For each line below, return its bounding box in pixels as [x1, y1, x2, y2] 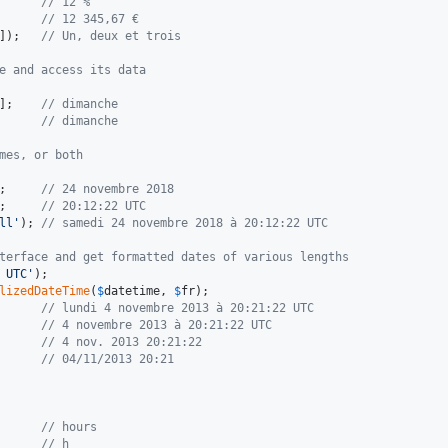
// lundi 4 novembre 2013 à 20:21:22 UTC [41, 301, 314, 316]
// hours [41, 420, 97, 435]
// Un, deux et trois [41, 29, 181, 44]
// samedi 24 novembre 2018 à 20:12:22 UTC [41, 216, 328, 231]
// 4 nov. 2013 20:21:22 [41, 335, 202, 350]
